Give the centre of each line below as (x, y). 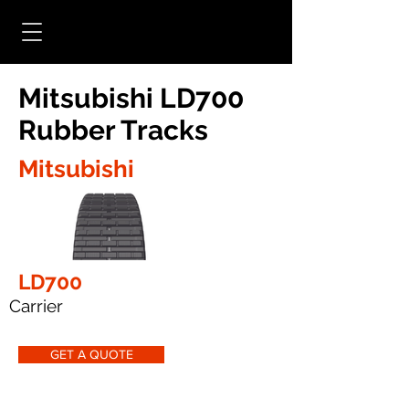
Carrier (36, 306)
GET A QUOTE (91, 355)
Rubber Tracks (113, 130)
